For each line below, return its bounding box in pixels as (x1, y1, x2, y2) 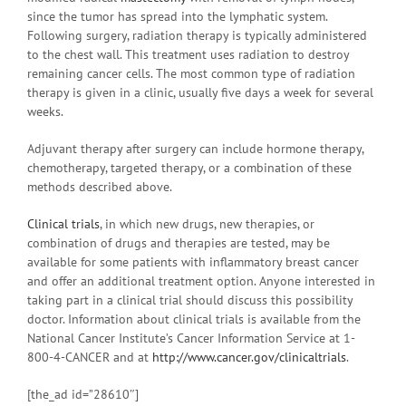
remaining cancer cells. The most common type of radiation (27, 64, 355, 82)
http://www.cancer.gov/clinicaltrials (152, 348, 346, 365)
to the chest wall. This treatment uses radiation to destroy (27, 45, 349, 63)
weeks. (27, 102, 63, 120)
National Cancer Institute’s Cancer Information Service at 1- (27, 329, 355, 346)
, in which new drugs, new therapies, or (100, 215, 314, 232)
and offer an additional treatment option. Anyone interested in (27, 272, 375, 289)
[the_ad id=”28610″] (27, 385, 139, 402)
